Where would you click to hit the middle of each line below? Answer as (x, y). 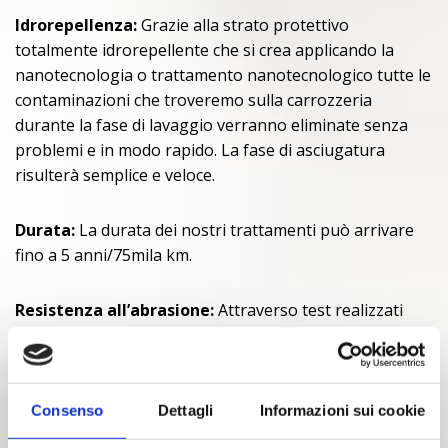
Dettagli (185, 410)
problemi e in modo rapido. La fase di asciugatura (200, 150)
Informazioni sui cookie (342, 410)
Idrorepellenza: (76, 25)
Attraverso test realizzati (308, 310)
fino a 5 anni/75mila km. (103, 255)
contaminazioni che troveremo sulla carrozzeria (193, 100)
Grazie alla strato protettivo (243, 25)
